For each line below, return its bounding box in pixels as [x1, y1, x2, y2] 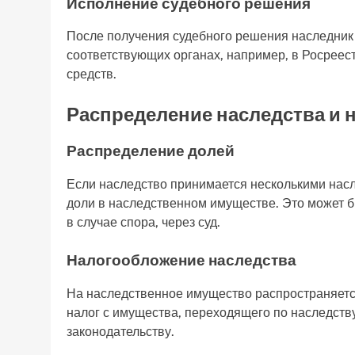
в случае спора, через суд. [67, 215, 220, 231]
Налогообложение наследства [67, 251, 296, 269]
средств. [67, 67, 116, 82]
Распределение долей [67, 142, 235, 160]
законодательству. [67, 323, 174, 339]
